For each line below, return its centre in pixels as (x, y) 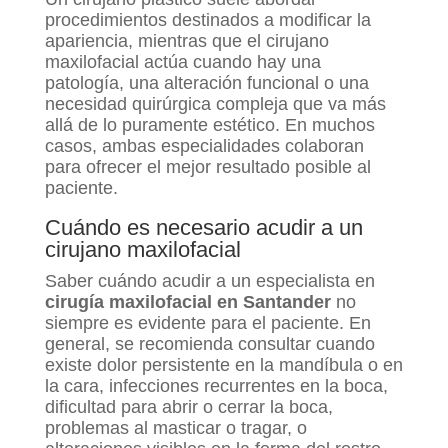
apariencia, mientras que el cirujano (186, 41)
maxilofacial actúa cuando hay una (182, 62)
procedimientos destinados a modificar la (207, 20)
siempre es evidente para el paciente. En (207, 323)
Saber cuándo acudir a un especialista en (209, 281)
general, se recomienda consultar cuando (209, 344)
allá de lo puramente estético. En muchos (209, 125)
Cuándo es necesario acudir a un (203, 228)
